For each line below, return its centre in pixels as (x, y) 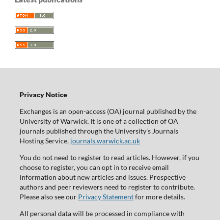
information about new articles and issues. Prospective (102, 177)
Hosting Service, (45, 140)
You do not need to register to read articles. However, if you (109, 157)
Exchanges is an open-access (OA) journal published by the (108, 111)
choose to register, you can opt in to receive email (94, 167)
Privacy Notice (43, 94)
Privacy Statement (106, 196)
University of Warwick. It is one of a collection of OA (99, 121)
